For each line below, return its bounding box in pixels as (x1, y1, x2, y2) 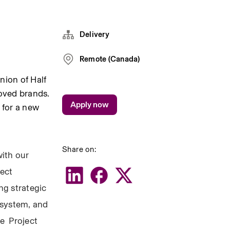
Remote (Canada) (79, 53, 140, 65)
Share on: (62, 143, 97, 155)
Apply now (70, 100, 109, 109)
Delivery (79, 28, 109, 40)
